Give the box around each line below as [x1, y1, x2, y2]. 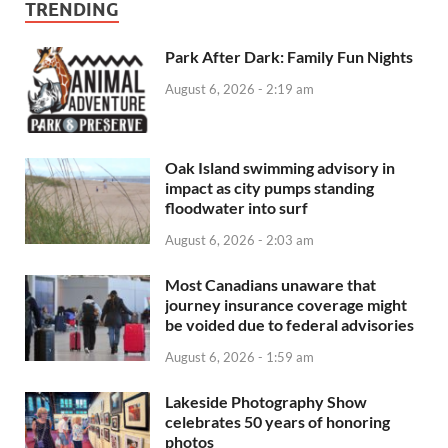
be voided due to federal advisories [165, 314, 414, 334]
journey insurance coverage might [165, 294, 407, 314]
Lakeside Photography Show [165, 391, 367, 411]
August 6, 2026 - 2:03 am [165, 231, 314, 248]
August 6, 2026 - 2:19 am [165, 80, 314, 97]
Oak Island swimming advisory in [165, 157, 395, 177]
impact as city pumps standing [165, 177, 374, 197]
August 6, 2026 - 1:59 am [165, 348, 314, 365]
